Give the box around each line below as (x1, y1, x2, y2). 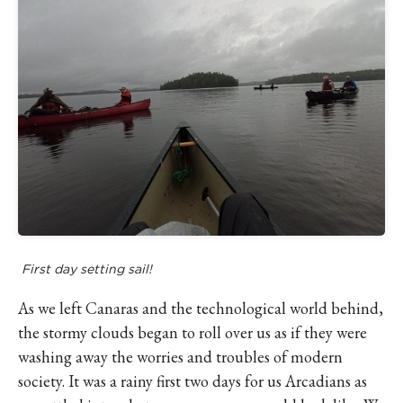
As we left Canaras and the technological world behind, (18, 298, 383, 318)
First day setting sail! (22, 262, 152, 276)
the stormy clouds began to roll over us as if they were (18, 322, 367, 343)
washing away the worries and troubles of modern (18, 346, 343, 367)
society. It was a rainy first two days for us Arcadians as (18, 371, 367, 391)
